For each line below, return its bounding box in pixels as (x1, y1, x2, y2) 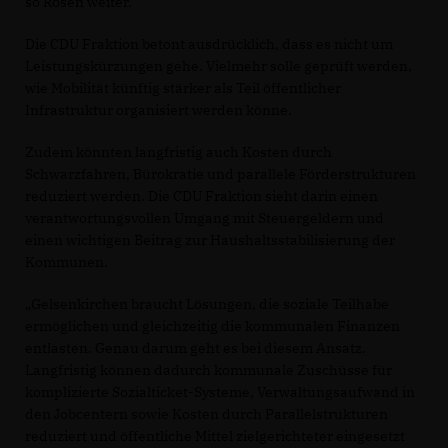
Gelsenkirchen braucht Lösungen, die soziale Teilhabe (25, 294, 389, 313)
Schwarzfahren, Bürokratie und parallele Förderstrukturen (25, 164, 416, 183)
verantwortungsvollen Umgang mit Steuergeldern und (25, 208, 384, 227)
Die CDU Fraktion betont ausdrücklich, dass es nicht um (25, 34, 393, 53)
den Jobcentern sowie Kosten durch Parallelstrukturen (25, 404, 388, 423)
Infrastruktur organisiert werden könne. (25, 100, 292, 119)
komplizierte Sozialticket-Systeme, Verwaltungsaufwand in (25, 382, 415, 401)
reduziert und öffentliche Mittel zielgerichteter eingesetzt (25, 426, 405, 445)
